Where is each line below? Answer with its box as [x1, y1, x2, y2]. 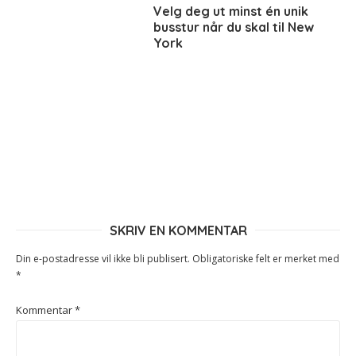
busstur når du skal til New [153, 19, 315, 36]
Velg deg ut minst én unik [153, 3, 309, 20]
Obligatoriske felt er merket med [192, 252, 339, 266]
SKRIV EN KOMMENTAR [109, 222, 247, 239]
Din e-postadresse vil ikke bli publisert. [16, 252, 190, 266]
